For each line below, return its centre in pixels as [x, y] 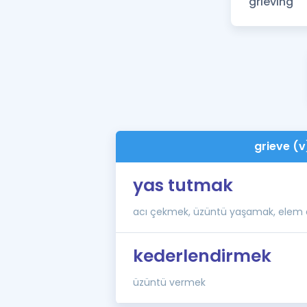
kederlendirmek [202, 256]
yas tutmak [183, 185]
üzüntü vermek [169, 282]
